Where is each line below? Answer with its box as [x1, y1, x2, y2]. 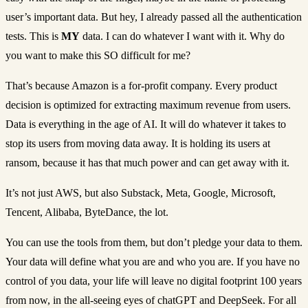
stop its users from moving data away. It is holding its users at [5, 137, 270, 149]
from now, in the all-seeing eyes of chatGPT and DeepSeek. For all [5, 294, 296, 306]
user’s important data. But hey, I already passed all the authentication [5, 10, 302, 23]
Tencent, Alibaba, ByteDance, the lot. [5, 206, 168, 218]
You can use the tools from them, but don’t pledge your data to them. [5, 236, 302, 248]
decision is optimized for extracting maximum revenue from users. [5, 98, 291, 111]
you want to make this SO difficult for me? [5, 49, 190, 61]
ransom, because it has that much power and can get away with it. [5, 156, 289, 168]
